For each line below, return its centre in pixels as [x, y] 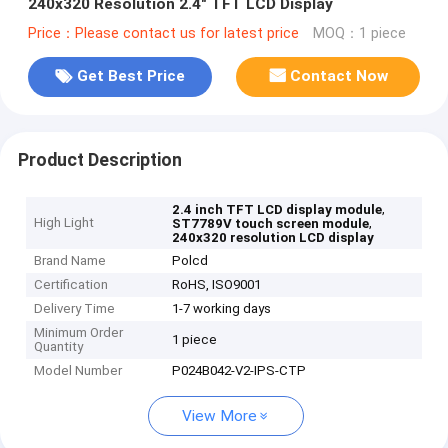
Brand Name [70, 261]
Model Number [78, 371]
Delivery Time [75, 309]
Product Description [99, 159]
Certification [71, 285]
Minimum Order [79, 333]
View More [219, 416]
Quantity [59, 347]
